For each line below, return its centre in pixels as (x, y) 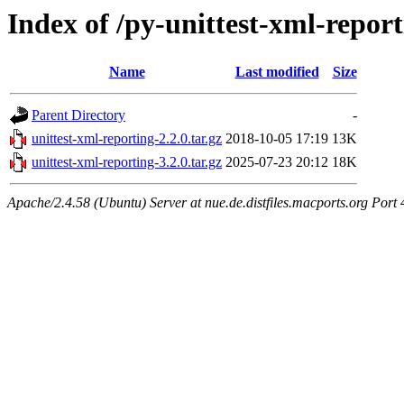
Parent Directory (78, 115)
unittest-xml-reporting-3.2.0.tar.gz (127, 162)
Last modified (277, 72)
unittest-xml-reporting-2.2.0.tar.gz (127, 139)
